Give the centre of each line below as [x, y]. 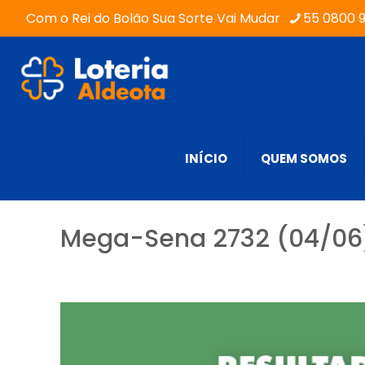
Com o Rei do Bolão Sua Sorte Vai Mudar [153, 18]
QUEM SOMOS [304, 158]
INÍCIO [206, 158]
